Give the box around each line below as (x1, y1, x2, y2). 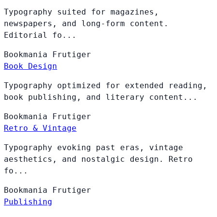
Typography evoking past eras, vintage (4, 143, 183, 153)
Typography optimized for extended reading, (4, 81, 207, 91)
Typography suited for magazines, (4, 7, 159, 17)
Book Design (4, 62, 57, 71)
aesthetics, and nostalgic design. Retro (4, 155, 193, 164)
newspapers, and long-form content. (4, 19, 169, 29)
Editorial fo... (4, 31, 77, 40)
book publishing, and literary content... (4, 93, 198, 102)
